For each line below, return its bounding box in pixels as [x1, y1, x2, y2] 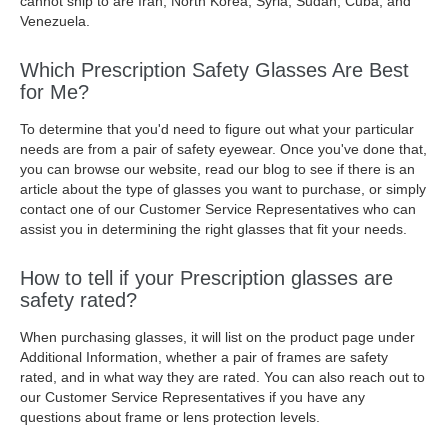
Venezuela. [20, 13, 90, 29]
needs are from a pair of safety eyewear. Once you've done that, [20, 141, 427, 157]
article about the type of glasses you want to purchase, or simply [20, 181, 426, 197]
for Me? [20, 81, 89, 103]
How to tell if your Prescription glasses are [20, 267, 393, 289]
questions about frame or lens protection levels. [20, 409, 320, 425]
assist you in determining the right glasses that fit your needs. [20, 221, 407, 237]
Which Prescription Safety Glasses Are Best [20, 59, 409, 81]
